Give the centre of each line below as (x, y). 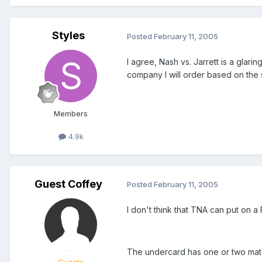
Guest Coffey (68, 184)
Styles (68, 36)
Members (71, 114)
